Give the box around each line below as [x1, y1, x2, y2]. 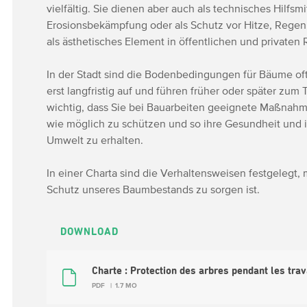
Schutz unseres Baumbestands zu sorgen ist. [47, 183, 260, 195]
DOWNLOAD [60, 227, 119, 237]
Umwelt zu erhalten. [47, 134, 144, 146]
